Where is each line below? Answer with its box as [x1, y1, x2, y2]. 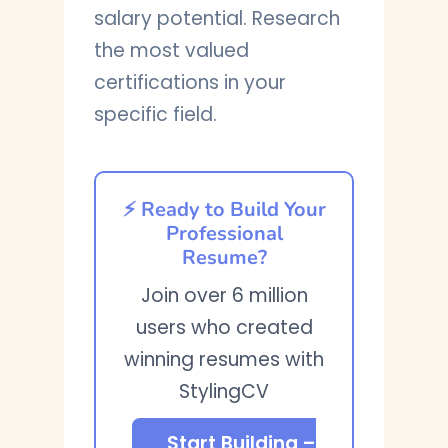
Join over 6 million [140, 282, 308, 309]
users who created [135, 314, 313, 341]
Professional [165, 220, 283, 247]
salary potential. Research [94, 5, 340, 32]
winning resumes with [124, 346, 324, 373]
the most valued [94, 37, 249, 64]
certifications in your [94, 69, 286, 96]
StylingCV [179, 378, 269, 405]
